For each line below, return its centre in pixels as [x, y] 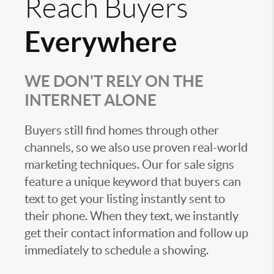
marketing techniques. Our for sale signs [129, 165]
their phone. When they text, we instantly [131, 216]
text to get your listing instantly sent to [125, 199]
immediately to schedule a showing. [117, 250]
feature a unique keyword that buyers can [133, 182]
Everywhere [101, 42]
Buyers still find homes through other [122, 131]
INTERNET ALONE [91, 100]
